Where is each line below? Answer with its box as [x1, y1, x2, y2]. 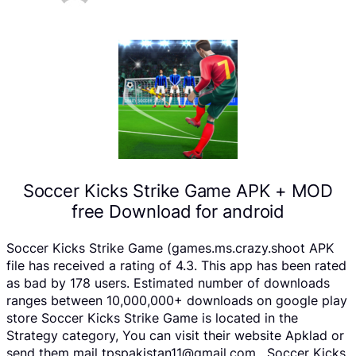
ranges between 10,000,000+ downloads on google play [6, 292, 347, 309]
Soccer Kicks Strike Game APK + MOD [22, 180, 334, 201]
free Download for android [71, 200, 285, 222]
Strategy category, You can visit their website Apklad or [6, 327, 344, 344]
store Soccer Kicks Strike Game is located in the [6, 310, 298, 327]
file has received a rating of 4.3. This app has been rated [6, 257, 346, 274]
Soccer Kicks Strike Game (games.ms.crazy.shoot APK [6, 240, 334, 257]
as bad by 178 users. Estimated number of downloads [6, 275, 330, 292]
